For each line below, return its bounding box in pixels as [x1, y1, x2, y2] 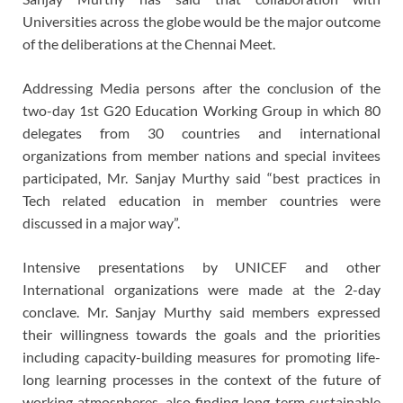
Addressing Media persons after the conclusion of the [22, 79, 381, 97]
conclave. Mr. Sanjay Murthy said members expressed [22, 303, 381, 321]
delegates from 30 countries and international [22, 124, 381, 142]
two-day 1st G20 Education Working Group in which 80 [22, 102, 381, 120]
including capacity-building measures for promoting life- [22, 348, 381, 366]
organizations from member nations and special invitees [22, 147, 381, 165]
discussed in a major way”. [22, 214, 180, 232]
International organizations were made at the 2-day [22, 281, 381, 299]
